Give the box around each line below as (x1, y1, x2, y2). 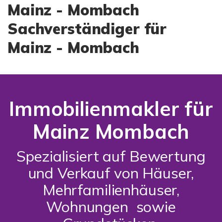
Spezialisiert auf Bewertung (16, 147, 206, 166)
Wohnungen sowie (46, 197, 176, 216)
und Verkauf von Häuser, (28, 164, 194, 182)
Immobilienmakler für (8, 96, 214, 121)
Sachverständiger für (7, 19, 167, 38)
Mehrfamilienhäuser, (42, 180, 180, 199)
